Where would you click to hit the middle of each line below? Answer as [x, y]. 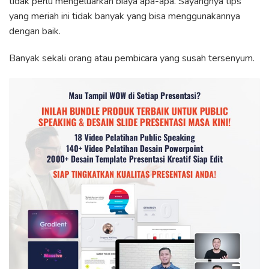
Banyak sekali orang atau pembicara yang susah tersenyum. [132, 58]
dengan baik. [35, 31]
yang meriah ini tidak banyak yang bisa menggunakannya [125, 16]
